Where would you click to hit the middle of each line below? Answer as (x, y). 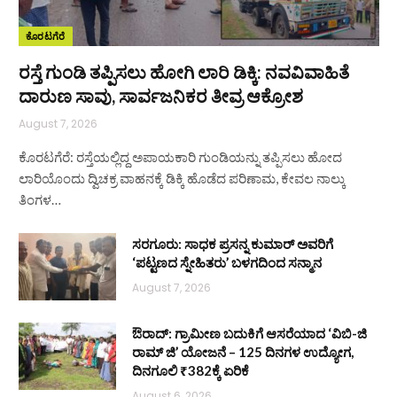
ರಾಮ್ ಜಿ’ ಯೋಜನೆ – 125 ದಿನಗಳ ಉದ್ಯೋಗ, (243, 351)
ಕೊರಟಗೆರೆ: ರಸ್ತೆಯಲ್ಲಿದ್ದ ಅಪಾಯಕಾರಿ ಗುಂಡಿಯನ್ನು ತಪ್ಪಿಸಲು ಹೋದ (180, 156)
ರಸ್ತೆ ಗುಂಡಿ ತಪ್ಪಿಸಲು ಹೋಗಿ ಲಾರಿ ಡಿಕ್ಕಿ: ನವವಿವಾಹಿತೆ (184, 71)
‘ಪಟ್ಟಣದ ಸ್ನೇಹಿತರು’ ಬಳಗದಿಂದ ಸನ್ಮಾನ (227, 262)
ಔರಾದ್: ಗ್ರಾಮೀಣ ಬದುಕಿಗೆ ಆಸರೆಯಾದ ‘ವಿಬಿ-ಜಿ (249, 333)
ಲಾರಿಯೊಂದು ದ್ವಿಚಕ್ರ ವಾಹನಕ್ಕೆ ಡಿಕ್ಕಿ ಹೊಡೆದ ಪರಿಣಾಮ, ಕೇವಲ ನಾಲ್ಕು (182, 178)
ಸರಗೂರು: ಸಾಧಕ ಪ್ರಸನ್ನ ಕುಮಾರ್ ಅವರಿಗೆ (233, 243)
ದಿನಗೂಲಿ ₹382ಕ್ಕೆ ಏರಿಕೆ (191, 370)
